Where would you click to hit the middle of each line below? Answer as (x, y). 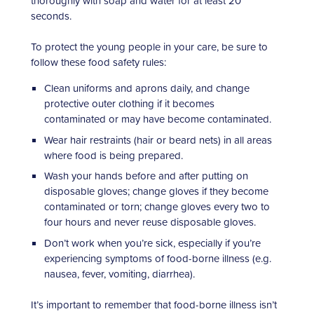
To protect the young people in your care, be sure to (149, 47)
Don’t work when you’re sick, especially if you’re (152, 243)
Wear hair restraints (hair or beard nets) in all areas (158, 139)
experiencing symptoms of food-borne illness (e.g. (157, 258)
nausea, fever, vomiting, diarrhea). (119, 273)
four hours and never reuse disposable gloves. (150, 222)
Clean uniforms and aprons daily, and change (146, 88)
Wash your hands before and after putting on (146, 176)
